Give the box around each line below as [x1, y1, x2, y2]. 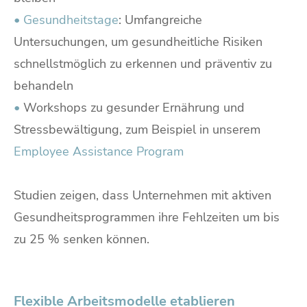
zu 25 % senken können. [14, 230, 149, 247]
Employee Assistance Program [14, 143, 184, 160]
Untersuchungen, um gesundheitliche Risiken [14, 33, 262, 50]
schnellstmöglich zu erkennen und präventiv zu [14, 55, 272, 72]
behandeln [14, 77, 73, 94]
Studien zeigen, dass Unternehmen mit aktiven [14, 186, 271, 204]
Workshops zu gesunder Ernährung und [20, 99, 245, 116]
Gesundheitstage [23, 11, 119, 28]
